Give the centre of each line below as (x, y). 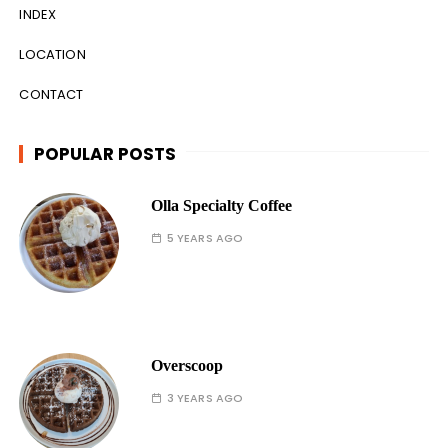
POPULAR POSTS (105, 153)
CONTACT (51, 94)
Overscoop (187, 365)
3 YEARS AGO (205, 397)
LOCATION (52, 54)
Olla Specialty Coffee (222, 205)
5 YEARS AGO (205, 237)
